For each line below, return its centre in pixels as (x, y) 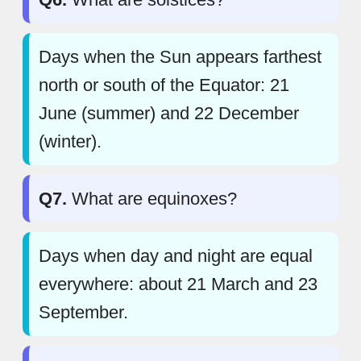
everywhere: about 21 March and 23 (178, 284)
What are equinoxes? (152, 198)
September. (83, 312)
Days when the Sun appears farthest (180, 56)
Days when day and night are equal (176, 255)
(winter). (70, 141)
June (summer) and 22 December (169, 113)
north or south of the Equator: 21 (164, 85)
